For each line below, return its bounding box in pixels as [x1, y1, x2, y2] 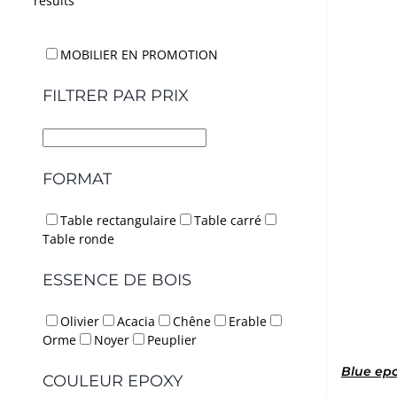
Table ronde [43, 230, 114, 248]
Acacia [117, 312, 155, 330]
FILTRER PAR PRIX [43, 86, 189, 106]
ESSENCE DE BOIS [43, 270, 191, 291]
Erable [229, 312, 267, 330]
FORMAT [43, 169, 112, 190]
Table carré [194, 212, 261, 230]
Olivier [60, 312, 99, 330]
